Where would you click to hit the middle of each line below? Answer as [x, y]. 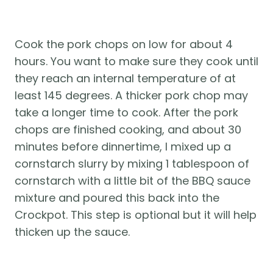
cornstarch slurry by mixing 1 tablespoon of [132, 163]
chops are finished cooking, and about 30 [128, 129]
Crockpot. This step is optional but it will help [136, 214]
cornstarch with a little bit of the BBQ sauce [133, 180]
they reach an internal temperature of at [125, 78]
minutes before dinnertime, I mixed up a [123, 146]
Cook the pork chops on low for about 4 [124, 44]
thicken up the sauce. [72, 232]
